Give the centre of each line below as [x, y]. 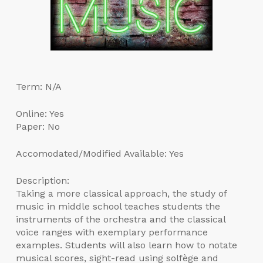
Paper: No [38, 126]
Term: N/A [38, 86]
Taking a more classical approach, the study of [121, 193]
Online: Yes [40, 113]
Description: [42, 180]
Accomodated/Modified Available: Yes [100, 153]
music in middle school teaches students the [118, 206]
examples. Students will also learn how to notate [126, 245]
